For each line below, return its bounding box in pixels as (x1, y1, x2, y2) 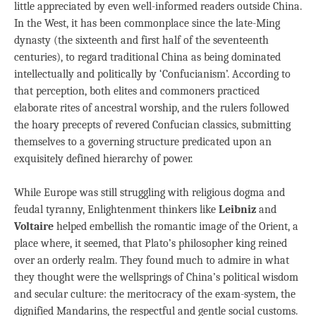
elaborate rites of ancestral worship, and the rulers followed (14, 102, 289, 115)
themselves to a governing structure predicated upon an (14, 135, 272, 149)
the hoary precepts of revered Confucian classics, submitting (14, 119, 291, 132)
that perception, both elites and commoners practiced (14, 85, 260, 98)
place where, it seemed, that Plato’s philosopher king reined (14, 237, 287, 250)
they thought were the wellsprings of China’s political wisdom (14, 271, 298, 284)
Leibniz (219, 203, 256, 217)
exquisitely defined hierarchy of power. (14, 152, 193, 166)
